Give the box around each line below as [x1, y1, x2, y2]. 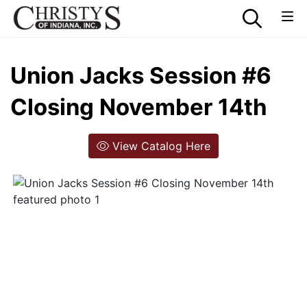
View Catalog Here [109, 139, 210, 153]
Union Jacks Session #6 [10, 62, 271, 89]
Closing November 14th [10, 93, 267, 121]
